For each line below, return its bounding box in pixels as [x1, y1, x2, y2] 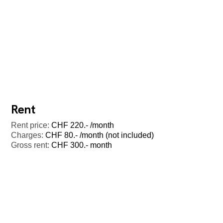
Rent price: [11, 121, 50, 129]
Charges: [11, 131, 44, 139]
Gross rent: [11, 141, 50, 149]
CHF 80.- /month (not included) [43, 131, 154, 139]
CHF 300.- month [49, 141, 112, 149]
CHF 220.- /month [49, 121, 114, 129]
